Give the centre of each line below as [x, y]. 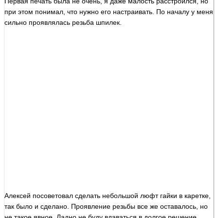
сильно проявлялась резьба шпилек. [63, 22]
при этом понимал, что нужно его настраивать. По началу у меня [109, 11]
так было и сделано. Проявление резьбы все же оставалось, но [106, 206]
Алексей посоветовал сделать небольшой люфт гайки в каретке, [108, 195]
